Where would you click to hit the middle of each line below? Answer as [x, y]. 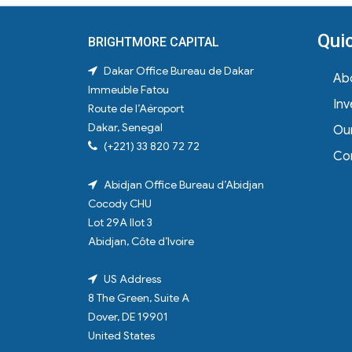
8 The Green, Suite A [138, 297]
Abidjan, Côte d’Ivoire [141, 241]
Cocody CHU [119, 203]
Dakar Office [136, 71]
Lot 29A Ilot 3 [120, 222]
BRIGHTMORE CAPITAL [153, 42]
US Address [132, 279]
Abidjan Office [140, 184]
